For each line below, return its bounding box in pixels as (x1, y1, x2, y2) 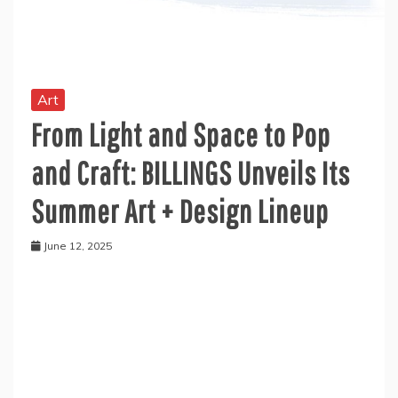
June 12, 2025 (44, 238, 112, 252)
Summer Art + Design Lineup (31, 192, 329, 229)
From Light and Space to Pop (31, 115, 330, 153)
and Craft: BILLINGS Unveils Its (31, 154, 350, 191)
